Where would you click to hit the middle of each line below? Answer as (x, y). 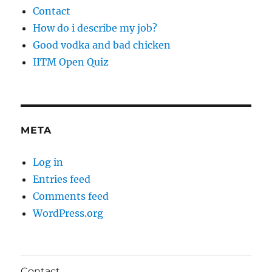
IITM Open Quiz (71, 62)
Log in (48, 162)
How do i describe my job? (95, 28)
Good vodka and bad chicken (102, 45)
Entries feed (62, 179)
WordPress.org (68, 213)
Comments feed (71, 196)
